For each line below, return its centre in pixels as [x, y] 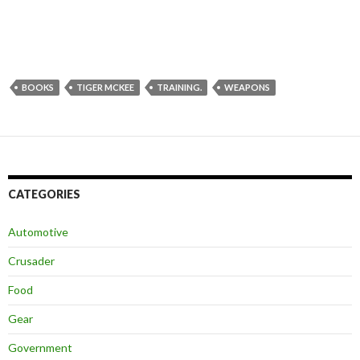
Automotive [38, 232]
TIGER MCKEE [105, 88]
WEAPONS [247, 88]
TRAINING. [179, 88]
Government [40, 348]
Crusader [31, 261]
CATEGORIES [44, 194]
